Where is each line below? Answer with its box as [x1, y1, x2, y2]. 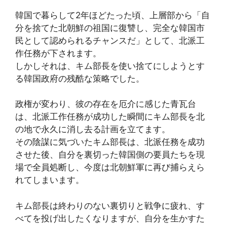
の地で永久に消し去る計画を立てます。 [15, 124, 170, 135]
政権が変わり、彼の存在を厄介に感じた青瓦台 [15, 99, 196, 109]
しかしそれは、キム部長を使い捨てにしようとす [15, 60, 205, 71]
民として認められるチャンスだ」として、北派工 [15, 35, 205, 46]
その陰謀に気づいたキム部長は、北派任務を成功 [15, 137, 205, 147]
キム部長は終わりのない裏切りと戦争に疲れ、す [15, 200, 205, 211]
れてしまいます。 [15, 175, 84, 185]
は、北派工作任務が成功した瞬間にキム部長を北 [15, 111, 205, 122]
